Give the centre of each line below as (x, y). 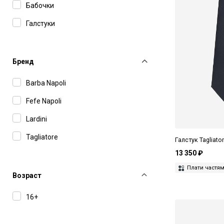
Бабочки (40, 5)
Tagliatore (42, 137)
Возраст (27, 175)
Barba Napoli (46, 83)
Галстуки (40, 23)
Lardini (36, 119)
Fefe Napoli (44, 101)
